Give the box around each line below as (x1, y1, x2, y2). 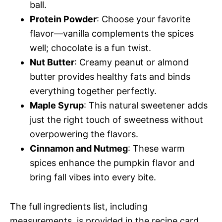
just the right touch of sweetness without (30, 114, 203, 125)
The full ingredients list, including (10, 201, 148, 212)
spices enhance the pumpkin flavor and (30, 157, 195, 168)
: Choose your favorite (97, 13, 190, 24)
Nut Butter (30, 56, 74, 67)
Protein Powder (30, 13, 97, 24)
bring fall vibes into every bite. (30, 171, 156, 182)
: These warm (128, 143, 185, 154)
